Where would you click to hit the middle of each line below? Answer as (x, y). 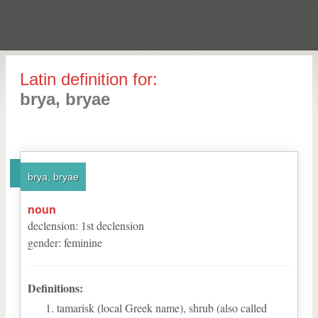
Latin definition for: (89, 79)
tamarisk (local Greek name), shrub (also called (162, 308)
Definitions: (55, 288)
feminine (83, 242)
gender (43, 242)
